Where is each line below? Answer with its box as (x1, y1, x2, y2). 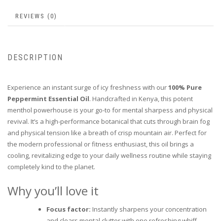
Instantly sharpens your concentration (91, 204, 207, 214)
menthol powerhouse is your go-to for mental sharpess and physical (7, 105, 213, 114)
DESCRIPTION (7, 52, 63, 62)
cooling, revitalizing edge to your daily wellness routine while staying (7, 150, 211, 160)
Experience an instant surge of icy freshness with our (7, 82, 168, 92)
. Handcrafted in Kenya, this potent (89, 94, 193, 103)
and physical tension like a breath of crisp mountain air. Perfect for (7, 128, 207, 137)
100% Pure (168, 82, 202, 92)
